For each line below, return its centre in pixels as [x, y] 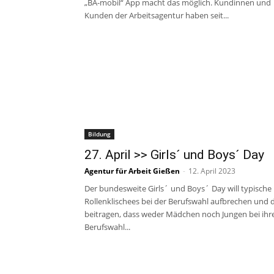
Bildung [99, 134]
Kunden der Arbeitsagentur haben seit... [157, 15]
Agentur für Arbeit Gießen [132, 171]
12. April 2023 [212, 171]
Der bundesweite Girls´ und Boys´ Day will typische [178, 188]
